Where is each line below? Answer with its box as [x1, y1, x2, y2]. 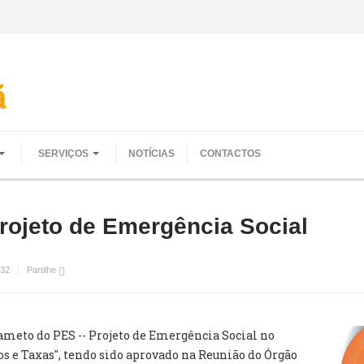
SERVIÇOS [38, 148, 89, 159]
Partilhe [27, 265, 58, 275]
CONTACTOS [200, 148, 261, 159]
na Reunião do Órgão [181, 347, 297, 362]
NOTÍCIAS [128, 148, 175, 159]
